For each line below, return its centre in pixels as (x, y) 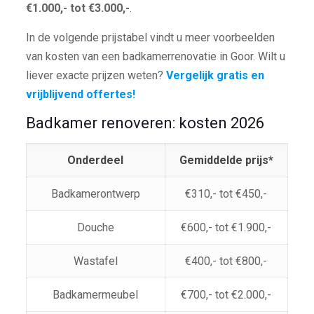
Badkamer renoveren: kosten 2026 (145, 123)
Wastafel (95, 261)
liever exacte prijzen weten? (96, 75)
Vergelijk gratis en (215, 75)
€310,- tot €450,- (226, 193)
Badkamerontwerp (95, 193)
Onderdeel (96, 160)
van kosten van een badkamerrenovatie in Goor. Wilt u (155, 56)
